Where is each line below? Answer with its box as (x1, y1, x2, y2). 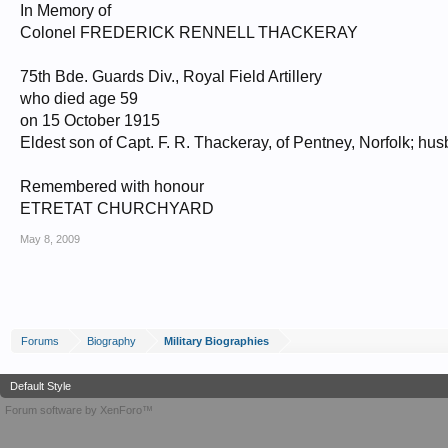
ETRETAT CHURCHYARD (20, 200, 214, 217)
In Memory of (20, 2, 111, 19)
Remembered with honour (20, 178, 204, 195)
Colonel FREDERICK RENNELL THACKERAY (20, 24, 358, 41)
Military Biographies (164, 335, 269, 347)
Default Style (10, 380, 71, 392)
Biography (87, 335, 136, 347)
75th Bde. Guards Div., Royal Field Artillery (20, 68, 322, 85)
